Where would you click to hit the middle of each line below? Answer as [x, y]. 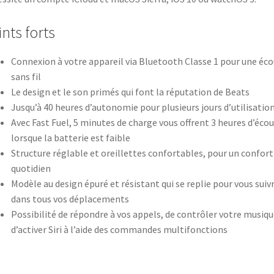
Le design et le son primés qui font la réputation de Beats [130, 92]
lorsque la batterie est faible [70, 138]
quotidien [31, 168]
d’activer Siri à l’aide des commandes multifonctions [119, 230]
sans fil [26, 77]
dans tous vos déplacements [70, 199]
